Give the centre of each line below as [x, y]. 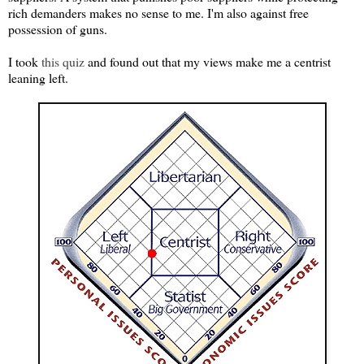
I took [25, 61]
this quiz [63, 61]
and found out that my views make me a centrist [208, 61]
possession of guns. [58, 28]
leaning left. [38, 77]
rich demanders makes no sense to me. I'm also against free [158, 12]
